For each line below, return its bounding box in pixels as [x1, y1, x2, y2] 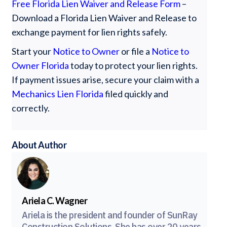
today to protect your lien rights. [70, 60, 198, 71]
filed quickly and [105, 88, 169, 99]
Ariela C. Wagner [22, 195, 88, 206]
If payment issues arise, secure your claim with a [12, 74, 200, 85]
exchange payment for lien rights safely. [12, 26, 168, 37]
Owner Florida [12, 60, 71, 71]
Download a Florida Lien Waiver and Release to [12, 12, 197, 23]
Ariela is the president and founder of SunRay [22, 209, 197, 221]
